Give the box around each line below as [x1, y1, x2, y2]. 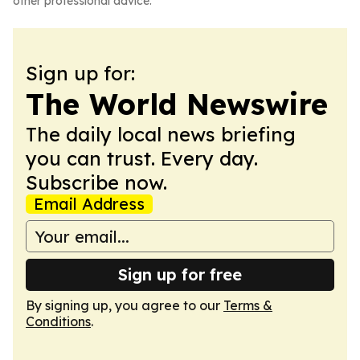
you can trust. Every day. [26, 146, 258, 170]
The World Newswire [26, 86, 328, 122]
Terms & [223, 297, 272, 313]
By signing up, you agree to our [26, 297, 223, 313]
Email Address [34, 194, 145, 214]
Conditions [26, 313, 91, 329]
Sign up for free [118, 264, 242, 284]
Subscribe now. [26, 170, 167, 194]
